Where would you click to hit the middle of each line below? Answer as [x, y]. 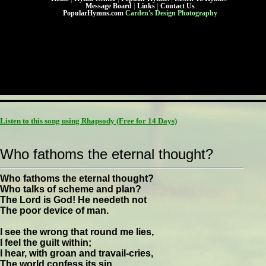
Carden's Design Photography [171, 13]
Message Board [108, 6]
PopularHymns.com [93, 13]
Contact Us [177, 6]
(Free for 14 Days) [147, 121]
